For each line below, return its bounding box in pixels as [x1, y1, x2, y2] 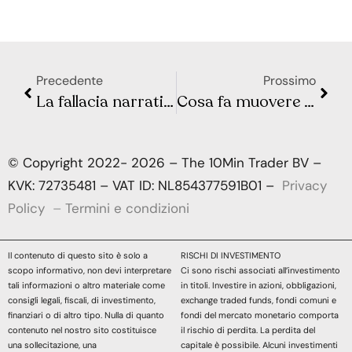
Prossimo [263, 72, 316, 90]
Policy [8, 200, 45, 218]
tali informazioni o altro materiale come [8, 279, 165, 291]
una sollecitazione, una [8, 339, 97, 350]
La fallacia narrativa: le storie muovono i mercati [163, 91, 174, 113]
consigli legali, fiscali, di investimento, [8, 294, 156, 306]
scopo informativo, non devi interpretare [8, 264, 171, 276]
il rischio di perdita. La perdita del [180, 324, 315, 335]
